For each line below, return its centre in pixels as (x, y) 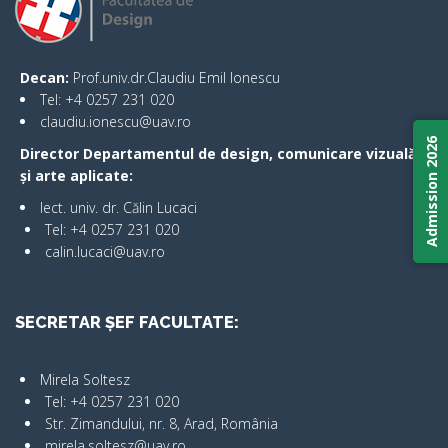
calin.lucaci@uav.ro (105, 251)
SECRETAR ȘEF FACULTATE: (127, 322)
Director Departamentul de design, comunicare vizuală (218, 153)
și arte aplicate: (76, 175)
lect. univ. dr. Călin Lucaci (118, 207)
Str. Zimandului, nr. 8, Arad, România (161, 423)
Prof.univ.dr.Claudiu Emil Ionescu (176, 77)
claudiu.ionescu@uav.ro (115, 121)
